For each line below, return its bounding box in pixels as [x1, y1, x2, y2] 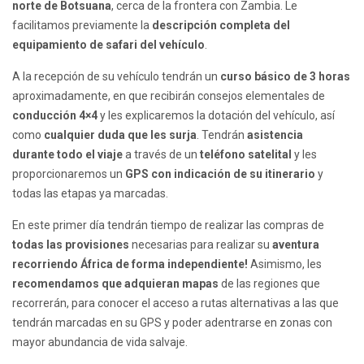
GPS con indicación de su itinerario [125, 167, 315, 181]
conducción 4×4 [12, 109, 97, 123]
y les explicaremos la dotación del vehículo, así [97, 109, 335, 123]
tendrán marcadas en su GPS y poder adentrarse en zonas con [12, 316, 332, 330]
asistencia [247, 128, 303, 142]
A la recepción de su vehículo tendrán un [12, 70, 220, 84]
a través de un [123, 148, 200, 162]
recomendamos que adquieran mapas [12, 277, 219, 291]
